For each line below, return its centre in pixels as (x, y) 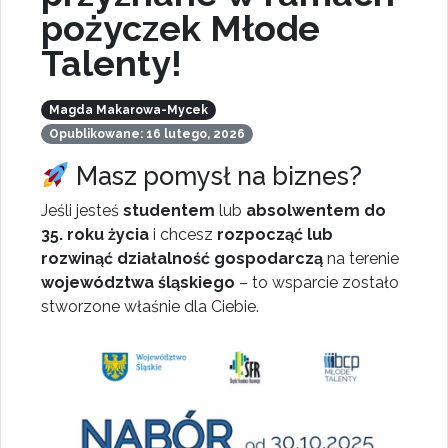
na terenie (363, 259)
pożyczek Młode (180, 28)
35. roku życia (95, 235)
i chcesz (183, 235)
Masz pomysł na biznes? (215, 176)
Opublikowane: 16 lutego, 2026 (146, 134)
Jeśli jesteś (82, 211)
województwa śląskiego (138, 283)
